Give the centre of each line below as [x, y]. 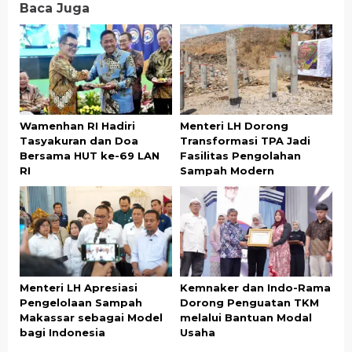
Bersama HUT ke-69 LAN [90, 155]
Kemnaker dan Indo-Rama [255, 288]
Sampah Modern [227, 170]
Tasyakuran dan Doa [79, 140]
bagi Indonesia [62, 333]
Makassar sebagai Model [91, 318]
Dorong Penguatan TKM [249, 303]
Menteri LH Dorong [234, 125]
